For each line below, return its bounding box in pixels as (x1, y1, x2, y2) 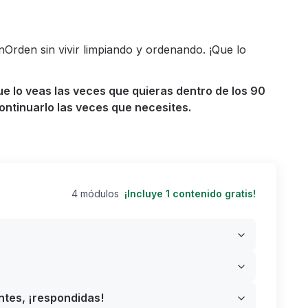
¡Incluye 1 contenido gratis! (124, 188, 256, 199)
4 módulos (71, 188, 119, 199)
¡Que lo (209, 43, 246, 56)
